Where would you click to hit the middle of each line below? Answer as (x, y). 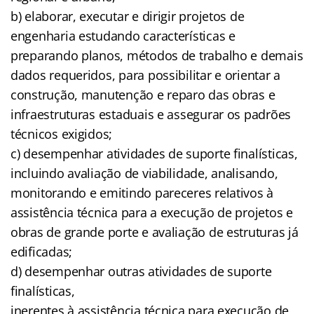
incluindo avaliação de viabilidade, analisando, (144, 173)
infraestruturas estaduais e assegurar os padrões (151, 114)
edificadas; (42, 251)
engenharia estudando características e (123, 35)
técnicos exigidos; (62, 134)
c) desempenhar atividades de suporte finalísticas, (154, 153)
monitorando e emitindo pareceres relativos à (142, 192)
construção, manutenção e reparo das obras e (143, 94)
